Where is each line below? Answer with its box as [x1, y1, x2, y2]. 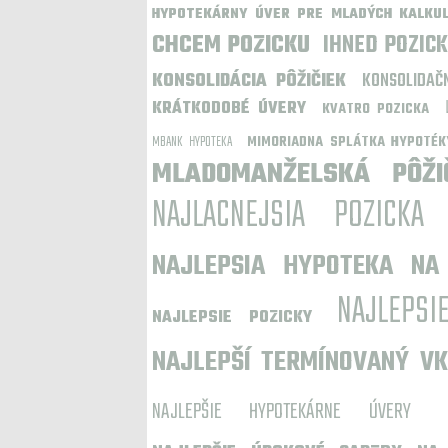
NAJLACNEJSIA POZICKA [152, 188, 425, 245]
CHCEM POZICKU [152, 28, 310, 64]
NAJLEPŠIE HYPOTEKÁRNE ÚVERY [152, 394, 411, 430]
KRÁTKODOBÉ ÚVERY [152, 96, 306, 122]
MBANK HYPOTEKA [152, 131, 232, 154]
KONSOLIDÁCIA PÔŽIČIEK [152, 67, 346, 96]
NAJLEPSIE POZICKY [152, 305, 313, 331]
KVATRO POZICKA [321, 98, 429, 121]
